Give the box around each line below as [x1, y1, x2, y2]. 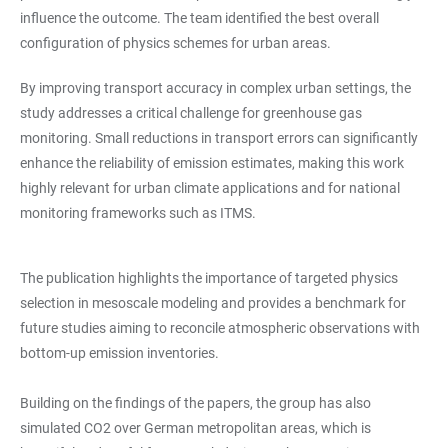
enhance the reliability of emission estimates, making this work [20, 155, 404, 171]
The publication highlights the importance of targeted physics [20, 270, 398, 286]
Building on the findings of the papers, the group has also [20, 395, 371, 411]
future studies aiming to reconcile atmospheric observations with [20, 320, 420, 336]
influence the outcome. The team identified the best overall [20, 10, 379, 26]
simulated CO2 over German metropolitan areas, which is [20, 420, 371, 436]
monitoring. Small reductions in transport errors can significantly [20, 130, 418, 146]
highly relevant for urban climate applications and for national [20, 180, 400, 196]
